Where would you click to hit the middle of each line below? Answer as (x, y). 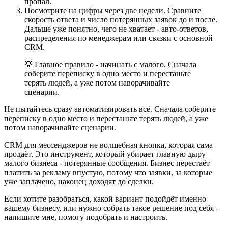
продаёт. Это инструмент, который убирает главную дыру (105, 154)
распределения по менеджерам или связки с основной (119, 38)
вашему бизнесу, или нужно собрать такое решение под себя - (111, 208)
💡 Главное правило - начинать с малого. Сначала (110, 65)
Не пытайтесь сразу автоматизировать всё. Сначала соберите (110, 109)
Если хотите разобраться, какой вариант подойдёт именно (105, 199)
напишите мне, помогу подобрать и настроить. (86, 217)
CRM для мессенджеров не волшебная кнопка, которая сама (108, 145)
